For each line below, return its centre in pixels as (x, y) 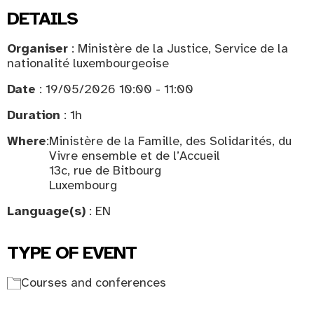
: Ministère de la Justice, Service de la (178, 48)
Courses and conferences (94, 282)
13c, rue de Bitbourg (105, 170)
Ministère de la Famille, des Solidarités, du (170, 141)
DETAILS (42, 19)
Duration (34, 115)
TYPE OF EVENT (72, 253)
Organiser (37, 48)
